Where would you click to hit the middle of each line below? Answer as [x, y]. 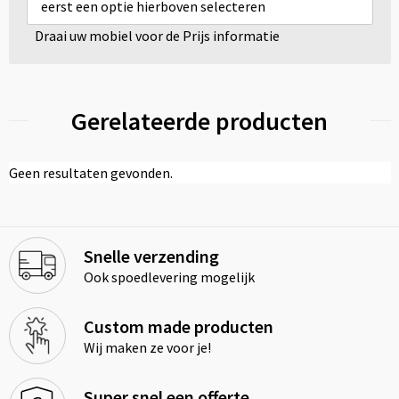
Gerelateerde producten [199, 121]
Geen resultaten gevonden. [90, 172]
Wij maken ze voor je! [147, 347]
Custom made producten [178, 326]
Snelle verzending [151, 256]
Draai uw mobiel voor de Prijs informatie [157, 35]
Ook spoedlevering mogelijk [169, 277]
